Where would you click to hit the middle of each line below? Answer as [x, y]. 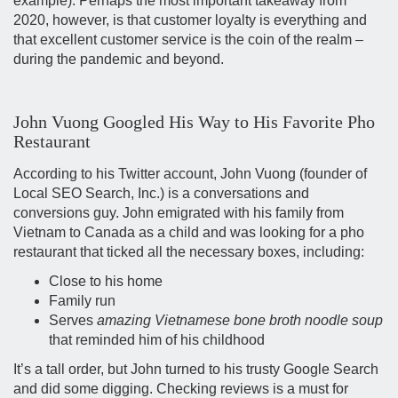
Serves [73, 321]
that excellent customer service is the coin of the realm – [188, 40]
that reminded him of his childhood [157, 340]
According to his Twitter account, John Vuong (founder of [190, 174]
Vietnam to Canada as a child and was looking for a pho [189, 233]
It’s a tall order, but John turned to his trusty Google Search [196, 370]
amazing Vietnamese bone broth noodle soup [240, 321]
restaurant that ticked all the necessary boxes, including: [189, 252]
